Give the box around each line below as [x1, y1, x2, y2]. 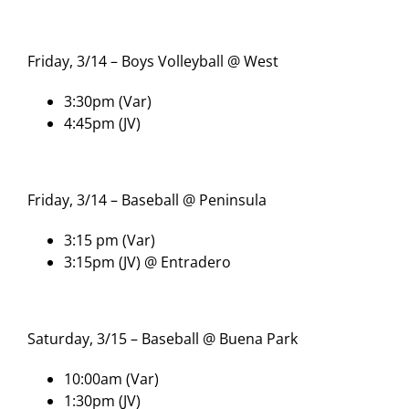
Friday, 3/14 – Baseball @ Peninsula [27, 189, 267, 210]
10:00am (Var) [64, 368, 159, 389]
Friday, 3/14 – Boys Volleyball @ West [27, 50, 278, 71]
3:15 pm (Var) [64, 229, 155, 250]
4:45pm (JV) [64, 112, 141, 133]
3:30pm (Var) [64, 90, 152, 111]
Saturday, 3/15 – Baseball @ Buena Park [27, 328, 298, 349]
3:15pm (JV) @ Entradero [64, 251, 231, 272]
